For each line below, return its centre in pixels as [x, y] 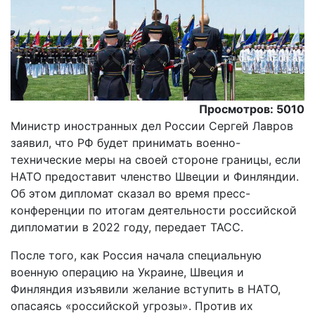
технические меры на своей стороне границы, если [156, 160]
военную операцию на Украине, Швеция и [127, 272]
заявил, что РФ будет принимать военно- [126, 143]
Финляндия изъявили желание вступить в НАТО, [146, 289]
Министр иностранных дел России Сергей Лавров [152, 126]
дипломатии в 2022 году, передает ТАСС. [127, 227]
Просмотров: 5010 [252, 109]
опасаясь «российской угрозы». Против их [132, 306]
